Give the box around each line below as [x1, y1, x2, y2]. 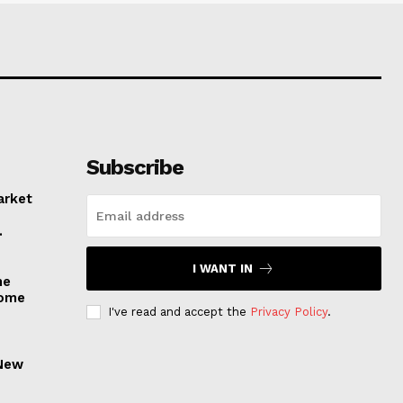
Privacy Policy [249, 305, 327, 319]
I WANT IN [193, 262, 254, 276]
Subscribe [85, 155, 184, 181]
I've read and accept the [107, 305, 250, 319]
